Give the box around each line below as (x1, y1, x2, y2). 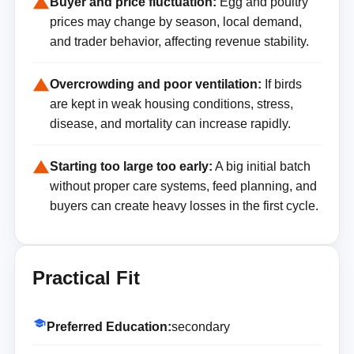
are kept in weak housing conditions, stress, (49, 97, 293, 111)
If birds (261, 77, 302, 92)
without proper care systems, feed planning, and (49, 179, 317, 194)
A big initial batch (212, 160, 311, 174)
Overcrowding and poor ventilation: (49, 77, 262, 92)
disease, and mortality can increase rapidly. (49, 117, 291, 131)
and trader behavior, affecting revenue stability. (49, 35, 309, 49)
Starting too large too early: (49, 160, 213, 174)
